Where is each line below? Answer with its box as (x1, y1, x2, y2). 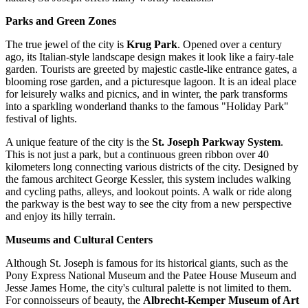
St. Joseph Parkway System (152, 135, 280, 148)
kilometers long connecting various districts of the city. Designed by (5, 160, 298, 173)
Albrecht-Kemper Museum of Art (143, 294, 299, 306)
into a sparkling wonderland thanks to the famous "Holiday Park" (5, 100, 289, 112)
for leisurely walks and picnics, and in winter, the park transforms (5, 87, 287, 100)
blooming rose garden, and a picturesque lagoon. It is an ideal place (5, 75, 296, 87)
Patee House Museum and (183, 269, 296, 281)
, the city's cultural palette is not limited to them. (86, 281, 291, 294)
